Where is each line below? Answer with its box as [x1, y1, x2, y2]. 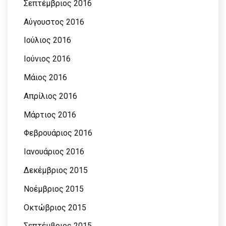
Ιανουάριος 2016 [24, 147, 84, 157]
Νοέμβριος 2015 [24, 184, 84, 194]
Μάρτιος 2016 [24, 109, 76, 120]
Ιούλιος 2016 [24, 35, 71, 45]
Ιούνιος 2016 [24, 54, 71, 64]
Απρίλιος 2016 [24, 91, 77, 101]
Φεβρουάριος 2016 [24, 128, 92, 138]
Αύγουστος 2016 [24, 17, 84, 27]
